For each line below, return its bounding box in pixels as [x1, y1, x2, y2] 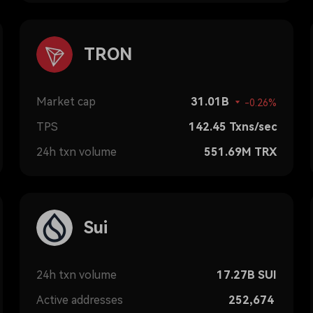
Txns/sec [229, 120, 277, 133]
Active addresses [36, 293, 123, 307]
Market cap [36, 95, 96, 108]
